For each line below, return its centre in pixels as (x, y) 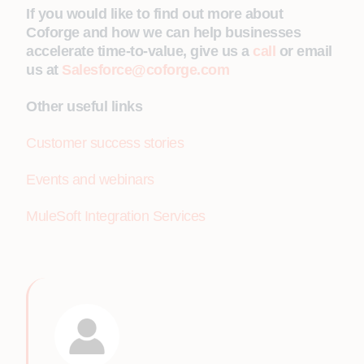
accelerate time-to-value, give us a (139, 51)
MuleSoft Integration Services (116, 216)
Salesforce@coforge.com (145, 70)
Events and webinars (90, 180)
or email (304, 51)
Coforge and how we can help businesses (163, 32)
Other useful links (84, 106)
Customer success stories (105, 143)
